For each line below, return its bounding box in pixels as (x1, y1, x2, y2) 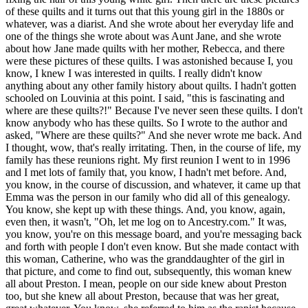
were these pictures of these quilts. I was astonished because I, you (5, 55, 293, 67)
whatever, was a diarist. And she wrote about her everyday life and (5, 18, 294, 30)
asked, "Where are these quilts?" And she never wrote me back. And (5, 129, 302, 142)
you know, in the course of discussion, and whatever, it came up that (5, 179, 300, 191)
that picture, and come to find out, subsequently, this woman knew (5, 265, 292, 278)
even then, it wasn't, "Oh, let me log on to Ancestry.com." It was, (5, 216, 287, 228)
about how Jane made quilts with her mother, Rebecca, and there (5, 43, 285, 55)
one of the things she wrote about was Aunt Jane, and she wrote (5, 30, 281, 43)
